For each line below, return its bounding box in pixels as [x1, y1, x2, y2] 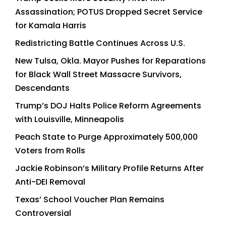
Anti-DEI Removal [15, 176, 85, 188]
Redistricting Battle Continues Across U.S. [15, 37, 185, 49]
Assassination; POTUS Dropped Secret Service [15, 6, 202, 18]
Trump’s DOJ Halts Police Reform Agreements [15, 99, 201, 111]
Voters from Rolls [15, 144, 85, 156]
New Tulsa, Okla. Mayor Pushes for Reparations [15, 54, 206, 67]
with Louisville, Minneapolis [15, 113, 124, 125]
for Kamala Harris [15, 19, 86, 31]
